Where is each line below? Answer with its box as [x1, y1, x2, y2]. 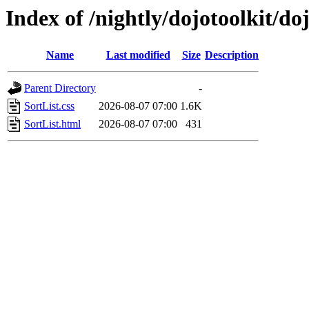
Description [205, 49, 259, 61]
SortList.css [24, 100, 74, 112]
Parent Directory [24, 82, 96, 94]
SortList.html [24, 118, 81, 130]
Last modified [106, 49, 170, 61]
